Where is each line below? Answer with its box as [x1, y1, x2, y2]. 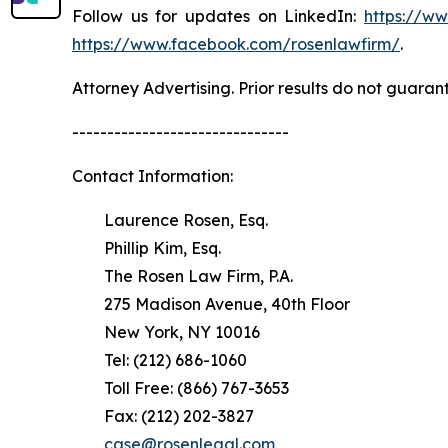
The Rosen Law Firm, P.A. [72, 265, 293, 286]
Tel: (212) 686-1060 [72, 349, 247, 370]
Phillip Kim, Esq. [72, 237, 221, 258]
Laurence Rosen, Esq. [72, 209, 268, 230]
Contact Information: [72, 165, 233, 186]
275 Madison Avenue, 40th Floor [72, 293, 350, 314]
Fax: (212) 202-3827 [72, 405, 254, 426]
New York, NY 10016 [72, 321, 260, 342]
